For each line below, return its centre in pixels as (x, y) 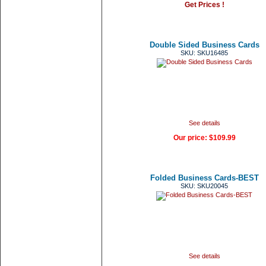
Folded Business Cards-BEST (204, 178)
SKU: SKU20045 (204, 186)
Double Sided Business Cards (204, 45)
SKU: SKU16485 (204, 53)
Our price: (191, 138)
